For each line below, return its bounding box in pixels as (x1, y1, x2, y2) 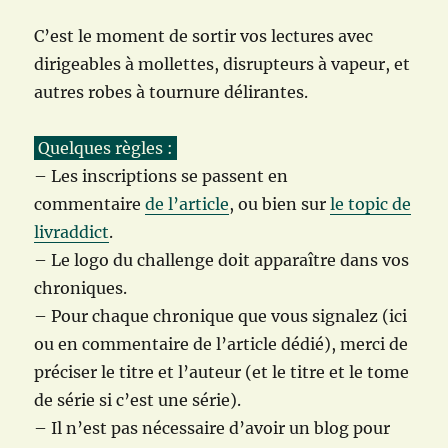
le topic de (330, 194, 412, 215)
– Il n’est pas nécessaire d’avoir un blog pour (34, 418, 391, 439)
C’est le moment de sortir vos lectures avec (34, 26, 374, 47)
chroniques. (34, 278, 132, 299)
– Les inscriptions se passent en (34, 166, 289, 187)
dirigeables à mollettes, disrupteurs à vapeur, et (34, 54, 411, 75)
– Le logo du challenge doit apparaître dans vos (34, 250, 410, 271)
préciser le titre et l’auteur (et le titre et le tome (34, 362, 410, 383)
